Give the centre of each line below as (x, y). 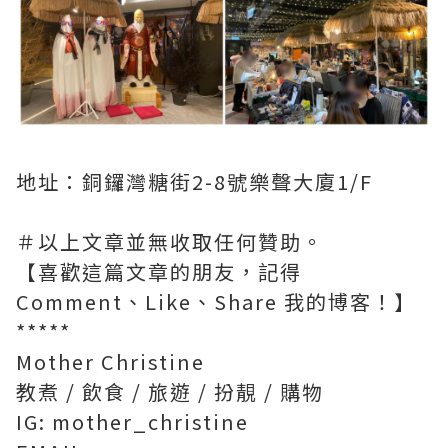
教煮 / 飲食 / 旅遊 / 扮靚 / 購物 (170, 391)
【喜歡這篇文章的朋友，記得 (159, 271)
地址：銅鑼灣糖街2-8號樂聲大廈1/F (194, 181)
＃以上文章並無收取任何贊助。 (173, 241)
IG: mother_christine (132, 421)
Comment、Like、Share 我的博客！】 (216, 301)
